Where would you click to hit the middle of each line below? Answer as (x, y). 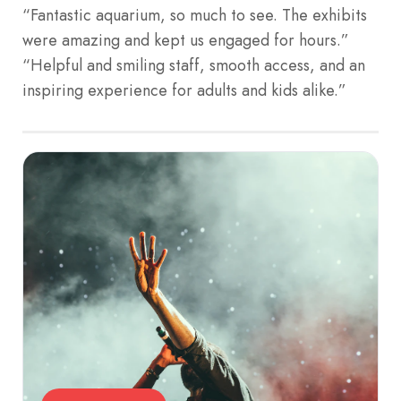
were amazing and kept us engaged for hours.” (186, 40)
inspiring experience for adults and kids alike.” (184, 90)
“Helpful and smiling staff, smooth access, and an (194, 65)
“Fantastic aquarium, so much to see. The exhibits (195, 15)
